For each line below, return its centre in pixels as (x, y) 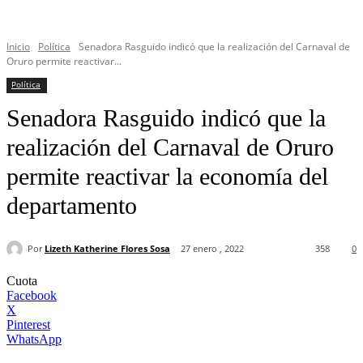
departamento (72, 205)
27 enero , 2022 (212, 249)
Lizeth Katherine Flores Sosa (107, 248)
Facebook (32, 296)
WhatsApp (34, 340)
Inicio (18, 47)
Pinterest (28, 325)
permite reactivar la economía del (167, 176)
